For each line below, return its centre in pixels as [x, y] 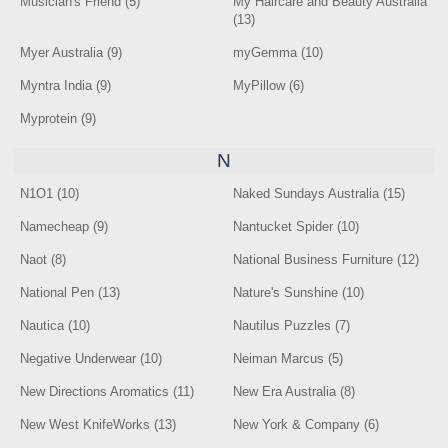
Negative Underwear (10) [91, 358]
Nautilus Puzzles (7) [292, 325]
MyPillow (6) [269, 85]
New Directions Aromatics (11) [107, 391]
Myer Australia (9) [71, 52]
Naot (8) [43, 259]
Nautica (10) [55, 325]
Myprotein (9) [58, 118]
